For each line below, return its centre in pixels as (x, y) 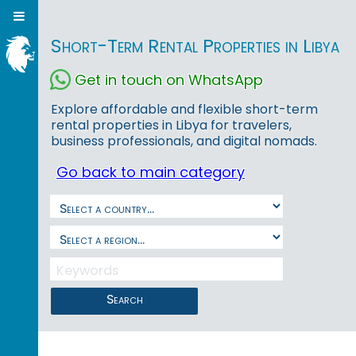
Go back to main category (151, 172)
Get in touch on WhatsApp (169, 79)
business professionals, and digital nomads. (184, 141)
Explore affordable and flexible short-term (184, 110)
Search (124, 299)
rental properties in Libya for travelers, (171, 126)
